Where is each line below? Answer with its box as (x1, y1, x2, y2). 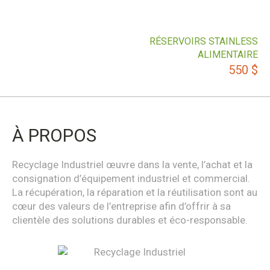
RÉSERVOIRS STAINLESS (149, 36, 258, 47)
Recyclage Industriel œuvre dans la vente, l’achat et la (12, 158, 253, 171)
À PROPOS (12, 124, 96, 146)
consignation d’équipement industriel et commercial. (12, 172, 250, 184)
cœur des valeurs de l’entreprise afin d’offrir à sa (12, 199, 231, 212)
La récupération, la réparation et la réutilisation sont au (12, 186, 257, 198)
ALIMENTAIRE (198, 49, 258, 60)
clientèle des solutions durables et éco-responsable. (12, 213, 248, 226)
